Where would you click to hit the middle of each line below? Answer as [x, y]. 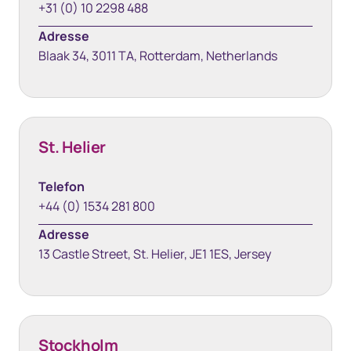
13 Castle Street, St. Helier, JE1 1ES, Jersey [155, 254]
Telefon [62, 186]
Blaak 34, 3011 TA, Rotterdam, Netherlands [158, 56]
